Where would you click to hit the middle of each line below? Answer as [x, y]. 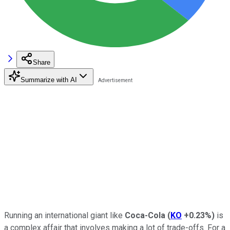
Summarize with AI [49, 80]
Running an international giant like [64, 215]
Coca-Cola [145, 215]
